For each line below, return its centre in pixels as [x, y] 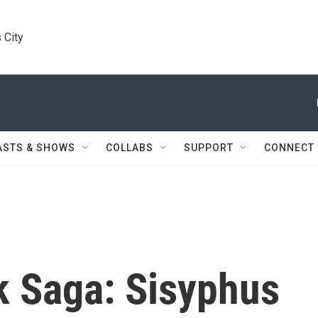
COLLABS [130, 148]
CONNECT [289, 148]
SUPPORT [209, 148]
